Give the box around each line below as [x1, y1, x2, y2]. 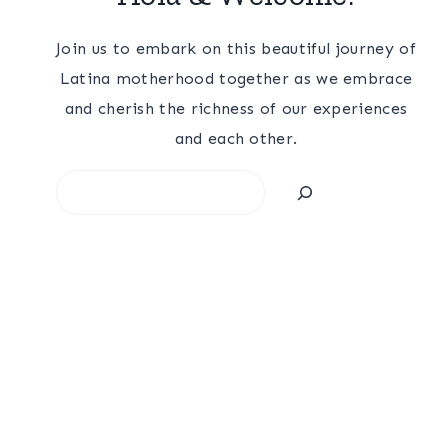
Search [55, 174, 107, 194]
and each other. [174, 129, 298, 149]
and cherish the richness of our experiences [64, 99, 408, 119]
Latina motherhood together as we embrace [59, 69, 413, 89]
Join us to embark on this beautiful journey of [56, 39, 416, 59]
